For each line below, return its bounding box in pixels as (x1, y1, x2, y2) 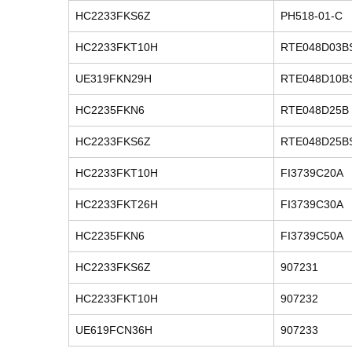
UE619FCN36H (75, 324, 152, 336)
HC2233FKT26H (75, 198, 158, 211)
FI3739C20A (280, 167, 343, 179)
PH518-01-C (280, 9, 343, 22)
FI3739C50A (280, 229, 343, 242)
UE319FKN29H (75, 72, 152, 85)
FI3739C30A (280, 198, 343, 211)
